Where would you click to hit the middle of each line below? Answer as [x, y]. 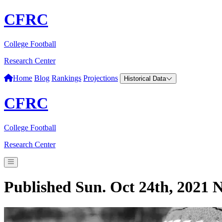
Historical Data [145, 78]
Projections [101, 78]
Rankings [66, 78]
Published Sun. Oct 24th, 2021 [106, 187]
